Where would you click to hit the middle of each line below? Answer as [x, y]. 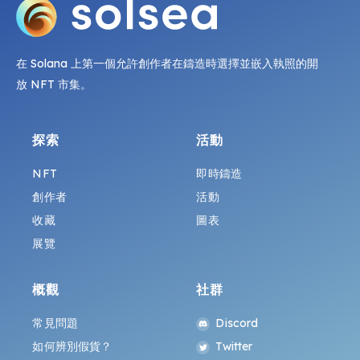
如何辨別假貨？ [72, 347]
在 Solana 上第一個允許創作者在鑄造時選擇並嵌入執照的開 [167, 64]
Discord [237, 323]
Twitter [234, 347]
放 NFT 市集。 [54, 85]
